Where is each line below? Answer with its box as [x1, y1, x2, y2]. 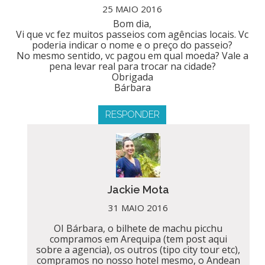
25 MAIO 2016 [102, 2, 163, 15]
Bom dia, [113, 17, 152, 30]
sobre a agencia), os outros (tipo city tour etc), [36, 243, 241, 256]
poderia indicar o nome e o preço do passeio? [32, 38, 233, 51]
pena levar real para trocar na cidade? [49, 59, 216, 73]
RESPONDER [105, 108, 160, 120]
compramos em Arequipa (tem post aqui [49, 232, 227, 245]
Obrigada [111, 70, 153, 83]
